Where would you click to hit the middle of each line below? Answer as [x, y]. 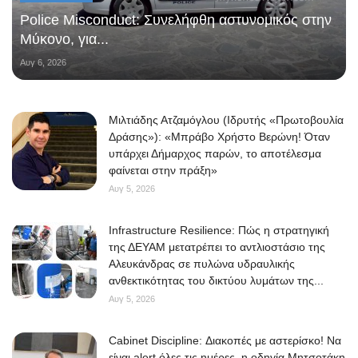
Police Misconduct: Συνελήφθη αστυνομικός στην [176, 20]
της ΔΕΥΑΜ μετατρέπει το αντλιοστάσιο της [217, 247]
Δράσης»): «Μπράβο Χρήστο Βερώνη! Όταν [219, 136]
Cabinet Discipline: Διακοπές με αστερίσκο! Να [225, 340]
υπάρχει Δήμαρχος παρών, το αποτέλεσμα [215, 153]
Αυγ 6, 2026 [43, 62]
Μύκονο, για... [64, 39]
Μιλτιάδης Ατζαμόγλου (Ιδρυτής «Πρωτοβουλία [226, 119]
